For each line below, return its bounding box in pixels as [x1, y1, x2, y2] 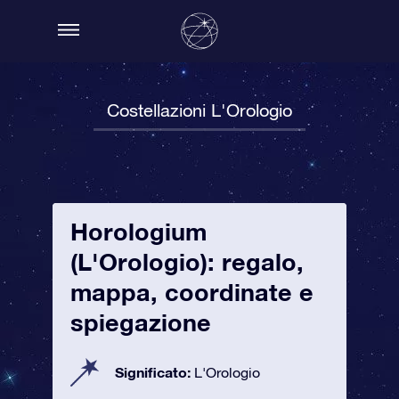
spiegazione [70, 308, 211, 337]
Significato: [115, 363, 194, 380]
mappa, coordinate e [70, 278, 313, 306]
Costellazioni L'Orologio [107, 100, 292, 120]
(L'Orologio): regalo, [70, 248, 304, 276]
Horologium [70, 217, 207, 246]
